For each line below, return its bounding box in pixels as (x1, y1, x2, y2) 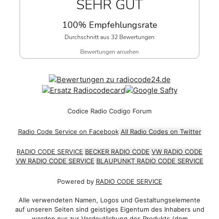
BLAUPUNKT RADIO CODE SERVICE (96, 157, 203, 165)
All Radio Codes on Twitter (120, 127, 201, 135)
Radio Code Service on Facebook (18, 127, 119, 135)
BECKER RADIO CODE (85, 148, 150, 156)
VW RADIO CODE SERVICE (16, 157, 94, 165)
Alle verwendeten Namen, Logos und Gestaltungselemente (19, 196, 200, 204)
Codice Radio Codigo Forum (67, 107, 152, 115)
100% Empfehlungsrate (62, 19, 157, 31)
